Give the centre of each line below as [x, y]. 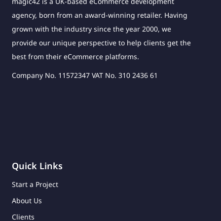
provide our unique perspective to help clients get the [101, 42]
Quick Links [37, 166]
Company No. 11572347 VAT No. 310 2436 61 [85, 75]
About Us [27, 200]
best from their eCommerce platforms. [75, 56]
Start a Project [35, 184]
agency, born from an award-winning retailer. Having [100, 15]
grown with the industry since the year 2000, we [92, 29]
